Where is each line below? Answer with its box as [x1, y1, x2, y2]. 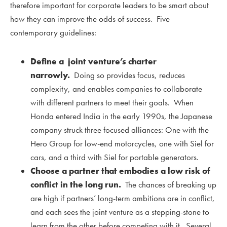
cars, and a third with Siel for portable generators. [30, 152, 199, 163]
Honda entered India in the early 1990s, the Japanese [30, 110, 212, 122]
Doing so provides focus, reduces [72, 69, 185, 81]
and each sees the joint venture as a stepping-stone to [30, 206, 209, 218]
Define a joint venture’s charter [30, 56, 157, 67]
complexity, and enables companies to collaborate [30, 83, 202, 95]
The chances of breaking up [121, 179, 216, 191]
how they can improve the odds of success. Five [10, 13, 170, 25]
